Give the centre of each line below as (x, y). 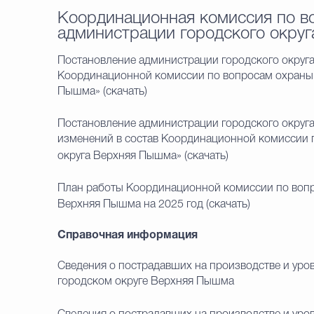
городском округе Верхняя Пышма (146, 282)
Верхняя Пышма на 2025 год (130, 205)
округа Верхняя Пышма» (120, 156)
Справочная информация (128, 235)
